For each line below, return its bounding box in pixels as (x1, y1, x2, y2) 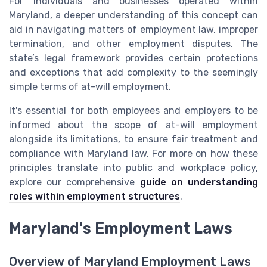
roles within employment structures (9, 190, 180, 202)
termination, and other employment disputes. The (9, 38, 258, 49)
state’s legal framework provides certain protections (9, 52, 258, 64)
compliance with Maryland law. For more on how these (9, 147, 258, 159)
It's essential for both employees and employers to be (9, 104, 258, 116)
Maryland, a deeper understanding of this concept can (9, 9, 258, 21)
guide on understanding (139, 176, 259, 188)
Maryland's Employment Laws (9, 219, 232, 238)
